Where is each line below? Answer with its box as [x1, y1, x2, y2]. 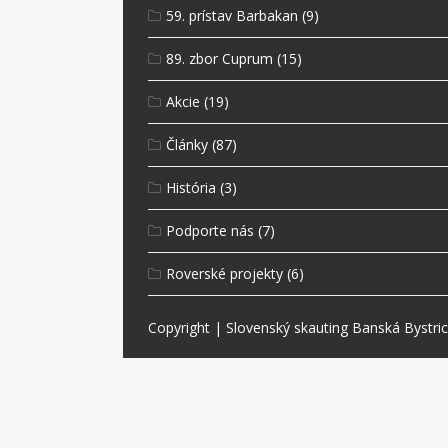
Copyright [148, 318, 211, 338]
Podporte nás [166, 221, 255, 241]
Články [166, 135, 209, 155]
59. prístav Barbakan [166, 6, 299, 26]
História [166, 178, 217, 198]
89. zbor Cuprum [166, 49, 274, 69]
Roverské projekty [166, 264, 284, 284]
